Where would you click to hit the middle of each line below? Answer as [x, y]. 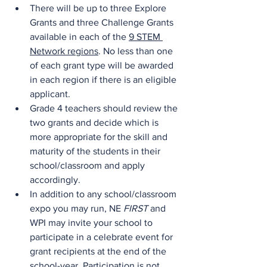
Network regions [64, 51]
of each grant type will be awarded [103, 65]
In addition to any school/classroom [104, 194]
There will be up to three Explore [99, 8]
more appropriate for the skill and [100, 137]
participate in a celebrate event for [103, 237]
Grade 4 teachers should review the [105, 108]
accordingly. [55, 180]
